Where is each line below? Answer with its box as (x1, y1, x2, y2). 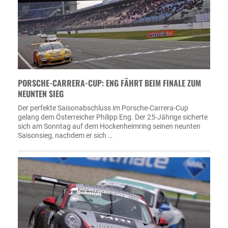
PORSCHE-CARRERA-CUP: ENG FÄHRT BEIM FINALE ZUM (18, 77, 201, 89)
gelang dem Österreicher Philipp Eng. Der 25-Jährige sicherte (18, 113, 208, 121)
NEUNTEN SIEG (18, 88, 64, 100)
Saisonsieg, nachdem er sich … (18, 131, 112, 139)
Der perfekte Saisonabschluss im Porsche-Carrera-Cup (18, 104, 188, 112)
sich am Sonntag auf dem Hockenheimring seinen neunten (18, 122, 201, 130)
